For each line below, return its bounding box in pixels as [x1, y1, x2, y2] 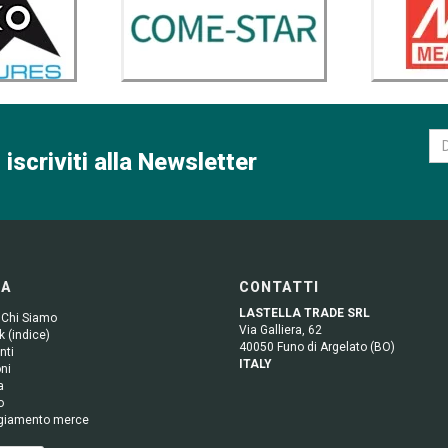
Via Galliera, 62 [239, 322, 322, 337]
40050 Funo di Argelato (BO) [239, 339, 395, 354]
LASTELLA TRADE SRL [239, 305, 370, 320]
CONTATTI [239, 278, 319, 295]
